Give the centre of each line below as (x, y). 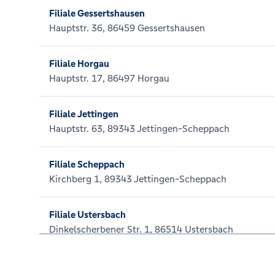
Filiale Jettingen (84, 114)
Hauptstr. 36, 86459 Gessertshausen (127, 28)
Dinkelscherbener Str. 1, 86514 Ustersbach (141, 229)
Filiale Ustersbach (87, 215)
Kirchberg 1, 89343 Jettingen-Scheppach (138, 179)
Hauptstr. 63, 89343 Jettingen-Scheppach (139, 129)
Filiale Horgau (79, 64)
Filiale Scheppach (87, 164)
